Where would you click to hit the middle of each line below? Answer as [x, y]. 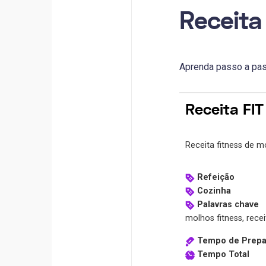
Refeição [216, 178]
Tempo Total [223, 255]
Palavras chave [228, 205]
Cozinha [214, 191]
